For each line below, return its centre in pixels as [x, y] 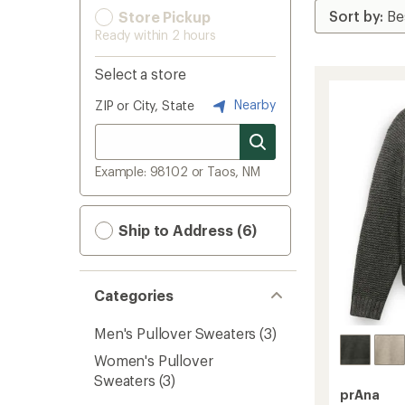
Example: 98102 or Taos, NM [178, 171]
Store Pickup [163, 17]
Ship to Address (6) [186, 230]
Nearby [253, 104]
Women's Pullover [154, 360]
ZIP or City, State [145, 105]
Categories [134, 295]
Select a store [141, 74]
